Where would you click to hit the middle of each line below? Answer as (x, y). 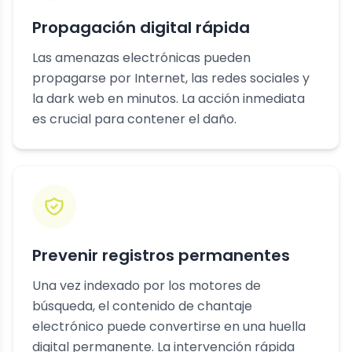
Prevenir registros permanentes (161, 255)
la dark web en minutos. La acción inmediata (169, 99)
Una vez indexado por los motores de (147, 286)
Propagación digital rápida (141, 27)
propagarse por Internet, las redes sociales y (171, 78)
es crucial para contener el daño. (134, 119)
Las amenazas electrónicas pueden (141, 58)
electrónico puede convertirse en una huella (169, 326)
